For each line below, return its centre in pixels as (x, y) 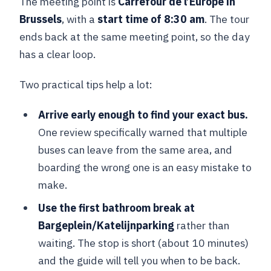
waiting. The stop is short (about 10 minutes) (143, 243)
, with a (80, 19)
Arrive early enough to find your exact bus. (143, 114)
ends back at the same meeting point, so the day (135, 36)
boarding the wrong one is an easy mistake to (145, 167)
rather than (201, 226)
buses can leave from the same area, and (135, 149)
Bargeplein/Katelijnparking (106, 226)
